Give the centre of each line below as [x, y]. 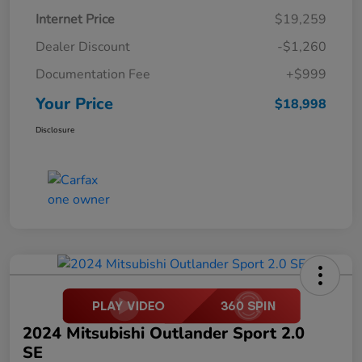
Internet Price [75, 20]
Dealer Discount [83, 47]
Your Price [74, 104]
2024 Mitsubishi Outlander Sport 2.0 [164, 334]
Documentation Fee [93, 75]
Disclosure [55, 130]
